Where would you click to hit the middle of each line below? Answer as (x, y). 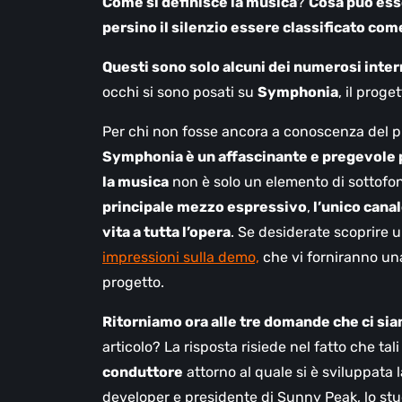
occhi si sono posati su (180, 92)
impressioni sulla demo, (181, 258)
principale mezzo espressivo (205, 207)
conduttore (143, 372)
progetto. (133, 283)
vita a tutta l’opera (166, 232)
